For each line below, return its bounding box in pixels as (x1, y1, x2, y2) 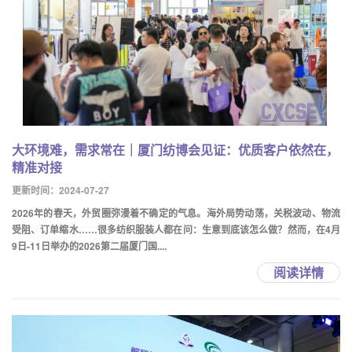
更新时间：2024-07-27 (12, 183, 109, 197)
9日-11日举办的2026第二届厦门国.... (12, 239, 167, 253)
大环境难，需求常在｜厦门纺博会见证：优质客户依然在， (12, 141, 339, 159)
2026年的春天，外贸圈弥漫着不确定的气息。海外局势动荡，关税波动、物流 (12, 206, 340, 220)
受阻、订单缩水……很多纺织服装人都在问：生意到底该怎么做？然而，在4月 (12, 222, 340, 236)
